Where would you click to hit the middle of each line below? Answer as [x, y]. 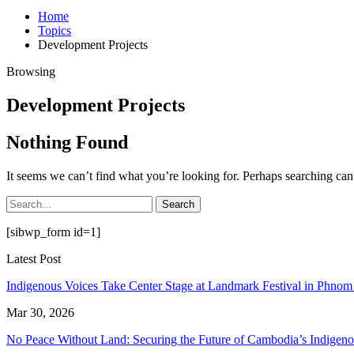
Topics [55, 30]
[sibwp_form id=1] [53, 232]
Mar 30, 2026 [40, 312]
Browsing [31, 72]
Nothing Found [67, 142]
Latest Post [34, 258]
